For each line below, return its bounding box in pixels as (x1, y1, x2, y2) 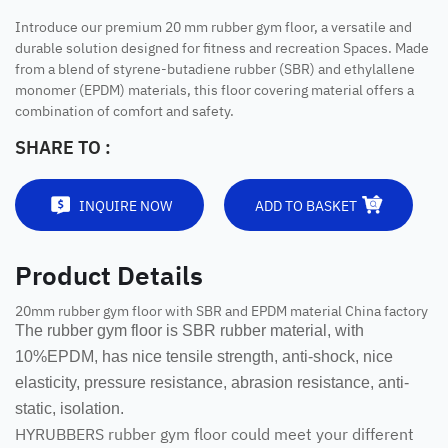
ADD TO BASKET (255, 195, 357, 214)
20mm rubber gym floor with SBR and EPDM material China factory (15, 300, 428, 319)
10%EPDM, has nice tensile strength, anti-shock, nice (15, 348, 393, 365)
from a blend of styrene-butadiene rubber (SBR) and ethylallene (15, 58, 415, 77)
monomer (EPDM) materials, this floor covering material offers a (15, 79, 414, 98)
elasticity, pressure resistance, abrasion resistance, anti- (15, 374, 409, 391)
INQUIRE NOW (78, 195, 172, 214)
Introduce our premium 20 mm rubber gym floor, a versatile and (15, 16, 412, 35)
